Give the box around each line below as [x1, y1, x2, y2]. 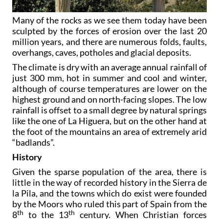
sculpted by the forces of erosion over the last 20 [12, 25, 207, 37]
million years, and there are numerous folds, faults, [12, 36, 207, 47]
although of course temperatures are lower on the [12, 83, 207, 94]
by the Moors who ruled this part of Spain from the [12, 198, 207, 210]
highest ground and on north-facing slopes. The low [12, 94, 207, 105]
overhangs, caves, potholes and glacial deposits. [12, 47, 191, 58]
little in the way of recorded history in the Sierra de [12, 177, 207, 188]
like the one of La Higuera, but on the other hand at [12, 115, 207, 127]
